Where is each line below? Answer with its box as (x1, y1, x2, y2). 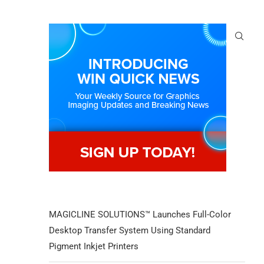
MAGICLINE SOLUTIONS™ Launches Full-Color (49, 209, 232, 220)
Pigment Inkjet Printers (49, 241, 139, 252)
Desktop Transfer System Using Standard (49, 225, 211, 236)
